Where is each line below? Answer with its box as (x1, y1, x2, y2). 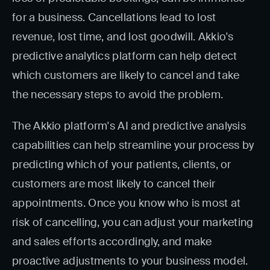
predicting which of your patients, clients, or (12, 157, 231, 172)
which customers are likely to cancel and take (12, 68, 240, 83)
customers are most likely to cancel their (12, 177, 216, 191)
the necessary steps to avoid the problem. (12, 87, 224, 102)
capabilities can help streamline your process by (12, 138, 254, 152)
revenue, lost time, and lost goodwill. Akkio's (12, 30, 234, 44)
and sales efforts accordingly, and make (12, 234, 212, 249)
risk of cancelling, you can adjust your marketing (12, 215, 254, 230)
